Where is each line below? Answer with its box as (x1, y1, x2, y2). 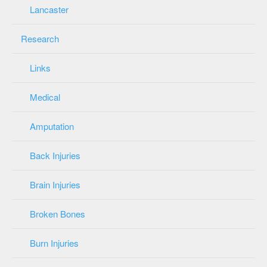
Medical (30, 90, 60, 103)
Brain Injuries (30, 178, 80, 191)
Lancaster (30, 2, 69, 15)
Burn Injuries (30, 236, 79, 249)
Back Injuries (30, 148, 80, 162)
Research (21, 32, 59, 45)
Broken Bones (30, 207, 85, 220)
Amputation (30, 119, 74, 132)
